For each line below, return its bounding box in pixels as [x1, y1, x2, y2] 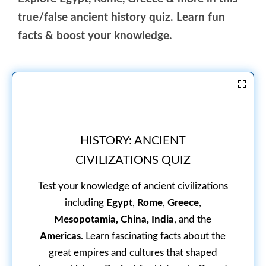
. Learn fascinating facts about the [81, 230, 226, 241]
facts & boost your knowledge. [18, 30, 172, 42]
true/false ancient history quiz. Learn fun [18, 11, 225, 23]
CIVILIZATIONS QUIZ [75, 154, 191, 166]
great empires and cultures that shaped [48, 247, 217, 258]
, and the [174, 214, 212, 224]
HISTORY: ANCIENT [80, 135, 186, 147]
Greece [167, 197, 199, 208]
